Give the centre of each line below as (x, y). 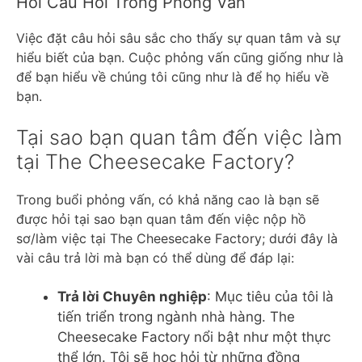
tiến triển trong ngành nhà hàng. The (176, 316)
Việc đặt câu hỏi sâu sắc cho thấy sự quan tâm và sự (178, 38)
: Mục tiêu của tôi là (270, 296)
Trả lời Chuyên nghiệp (132, 296)
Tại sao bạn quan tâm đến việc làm (179, 137)
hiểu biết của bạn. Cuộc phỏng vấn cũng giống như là (180, 57)
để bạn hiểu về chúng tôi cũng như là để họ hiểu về (173, 76)
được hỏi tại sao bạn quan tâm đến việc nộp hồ (161, 219)
